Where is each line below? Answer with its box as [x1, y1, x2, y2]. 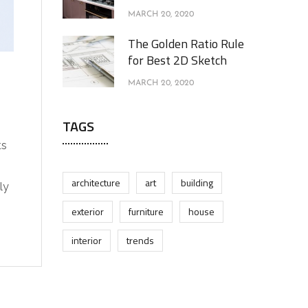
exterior [71, 204, 104, 219]
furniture [129, 204, 164, 219]
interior [71, 233, 102, 247]
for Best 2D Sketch [128, 51, 227, 69]
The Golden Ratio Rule [128, 34, 244, 53]
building [181, 175, 213, 190]
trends [126, 233, 154, 247]
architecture [71, 175, 120, 190]
